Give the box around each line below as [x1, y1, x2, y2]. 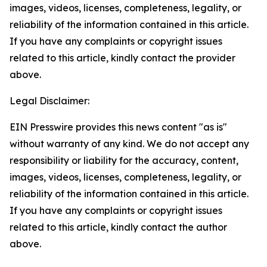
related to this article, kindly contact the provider [10, 52, 235, 64]
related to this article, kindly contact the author [10, 221, 227, 233]
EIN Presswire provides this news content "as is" [10, 121, 227, 133]
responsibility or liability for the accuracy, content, [10, 154, 238, 166]
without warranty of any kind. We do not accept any [10, 138, 249, 150]
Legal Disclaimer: [10, 95, 89, 107]
